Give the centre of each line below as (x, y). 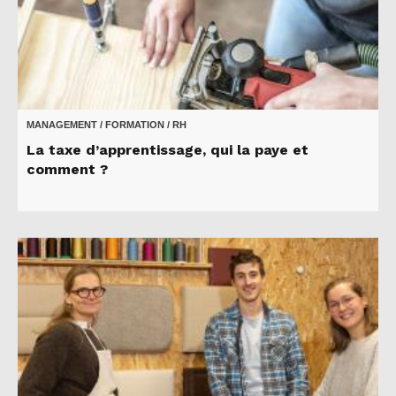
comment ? (67, 170)
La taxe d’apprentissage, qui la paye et (168, 150)
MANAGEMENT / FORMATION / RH (107, 125)
